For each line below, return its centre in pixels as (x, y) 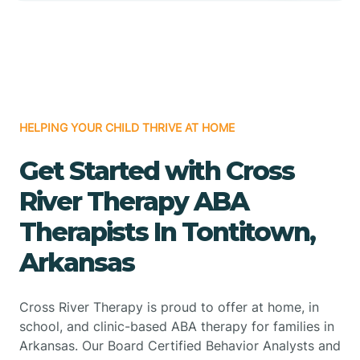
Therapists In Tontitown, (167, 231)
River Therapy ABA (134, 201)
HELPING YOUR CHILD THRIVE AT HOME (127, 127)
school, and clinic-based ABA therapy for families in (177, 326)
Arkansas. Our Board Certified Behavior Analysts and (180, 345)
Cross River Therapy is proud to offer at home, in (169, 307)
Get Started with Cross (157, 170)
